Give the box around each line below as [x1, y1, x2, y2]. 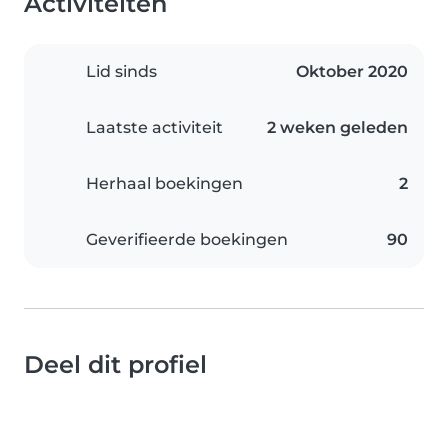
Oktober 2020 [296, 62, 408, 81]
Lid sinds [86, 62, 157, 81]
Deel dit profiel [24, 350, 207, 379]
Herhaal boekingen [86, 174, 243, 193]
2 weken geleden [267, 118, 408, 137]
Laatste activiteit [86, 118, 223, 137]
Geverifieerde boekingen [86, 230, 288, 249]
